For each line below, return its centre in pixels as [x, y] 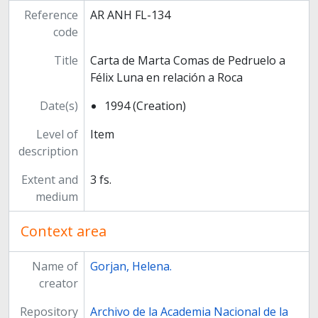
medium [56, 197]
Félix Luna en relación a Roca [166, 78]
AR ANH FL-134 [130, 15]
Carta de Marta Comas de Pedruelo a [187, 61]
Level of [57, 135]
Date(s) [59, 106]
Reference [51, 15]
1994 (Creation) [145, 106]
